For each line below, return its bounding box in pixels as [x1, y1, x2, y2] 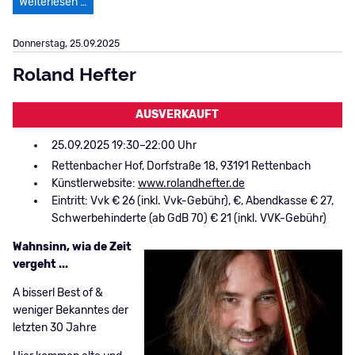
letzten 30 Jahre [12, 321, 97, 335]
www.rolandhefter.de [137, 177, 245, 191]
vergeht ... [12, 258, 68, 272]
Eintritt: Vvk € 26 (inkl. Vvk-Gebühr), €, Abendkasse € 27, [51, 194, 334, 208]
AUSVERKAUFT [136, 108, 219, 122]
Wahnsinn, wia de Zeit [12, 240, 132, 254]
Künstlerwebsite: [51, 177, 138, 191]
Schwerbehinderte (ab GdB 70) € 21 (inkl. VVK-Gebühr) [51, 212, 326, 226]
